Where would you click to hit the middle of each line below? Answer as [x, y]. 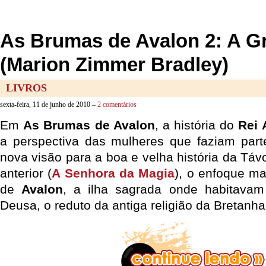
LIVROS [26, 88]
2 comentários [117, 104]
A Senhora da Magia [113, 173]
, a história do [197, 125]
